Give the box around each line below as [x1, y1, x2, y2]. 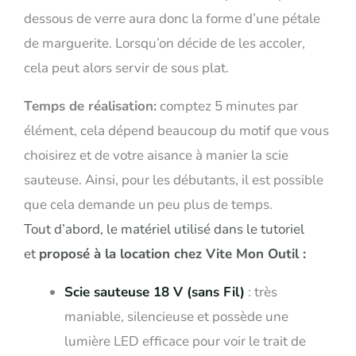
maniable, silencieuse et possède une [64, 308, 288, 327]
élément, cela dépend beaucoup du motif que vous [24, 122, 329, 141]
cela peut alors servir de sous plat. [24, 59, 232, 78]
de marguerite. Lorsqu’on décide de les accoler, [24, 34, 305, 53]
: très [245, 283, 277, 302]
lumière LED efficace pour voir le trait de [64, 332, 306, 351]
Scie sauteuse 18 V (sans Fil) [64, 283, 245, 302]
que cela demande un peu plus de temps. [24, 195, 273, 215]
